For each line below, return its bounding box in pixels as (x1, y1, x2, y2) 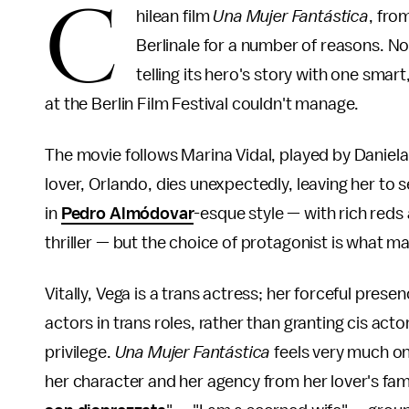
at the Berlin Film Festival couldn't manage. (45, 95, 360, 113)
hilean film (136, 7, 214, 26)
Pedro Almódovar (60, 204, 194, 223)
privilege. (45, 343, 115, 362)
